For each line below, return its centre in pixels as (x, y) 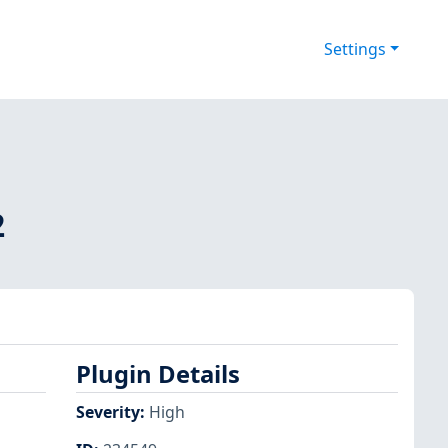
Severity (108, 411)
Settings (354, 49)
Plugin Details (158, 374)
